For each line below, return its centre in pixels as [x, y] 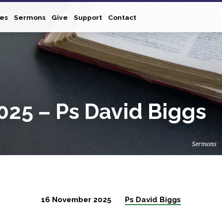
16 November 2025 [77, 200]
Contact [122, 17]
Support [88, 17]
